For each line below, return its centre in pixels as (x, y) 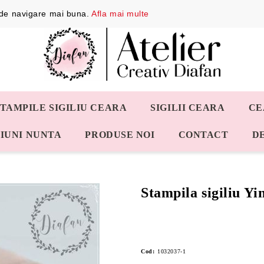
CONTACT (203, 135)
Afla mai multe (121, 14)
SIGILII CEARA (188, 108)
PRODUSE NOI (120, 135)
